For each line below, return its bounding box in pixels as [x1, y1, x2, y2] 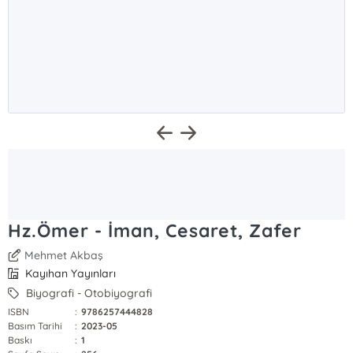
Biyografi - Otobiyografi [23, 286, 153, 300]
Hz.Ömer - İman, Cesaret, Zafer [8, 219, 302, 242]
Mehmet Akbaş [24, 248, 104, 262]
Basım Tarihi [8, 320, 63, 332]
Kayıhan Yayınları [22, 266, 117, 281]
